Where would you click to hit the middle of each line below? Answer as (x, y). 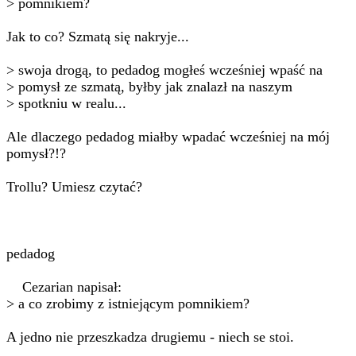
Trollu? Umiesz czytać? (74, 187)
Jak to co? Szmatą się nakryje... (98, 37)
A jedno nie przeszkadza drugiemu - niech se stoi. (150, 337)
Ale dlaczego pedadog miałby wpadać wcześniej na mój (168, 137)
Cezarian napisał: (64, 287)
